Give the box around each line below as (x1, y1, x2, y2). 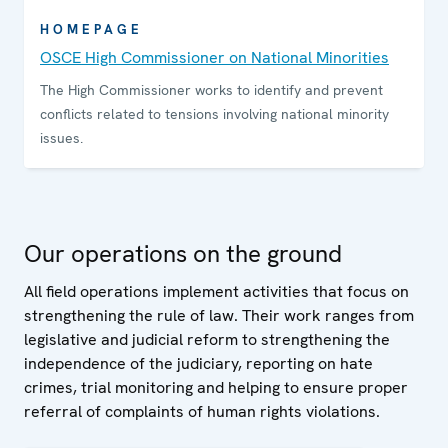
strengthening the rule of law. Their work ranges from (24, 305, 414, 327)
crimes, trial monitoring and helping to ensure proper (24, 377, 408, 399)
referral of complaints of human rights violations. (24, 401, 380, 423)
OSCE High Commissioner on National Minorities (40, 47, 389, 69)
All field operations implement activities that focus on (24, 281, 409, 303)
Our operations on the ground (24, 238, 342, 270)
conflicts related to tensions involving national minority (40, 105, 389, 124)
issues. (40, 129, 83, 148)
